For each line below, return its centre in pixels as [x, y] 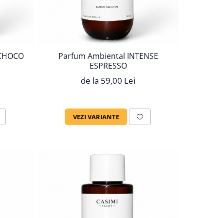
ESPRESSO [108, 65]
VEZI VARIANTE [96, 117]
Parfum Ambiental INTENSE [108, 56]
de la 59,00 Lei [108, 80]
